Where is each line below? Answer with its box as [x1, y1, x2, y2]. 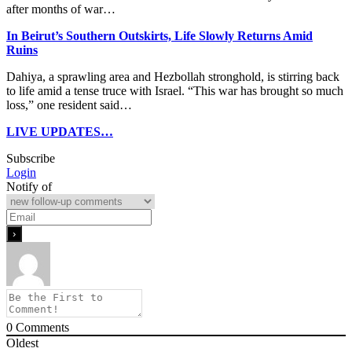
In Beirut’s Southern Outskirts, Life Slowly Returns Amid [6, 29, 313, 43]
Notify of [6, 180, 52, 194]
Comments [13, 321, 69, 335]
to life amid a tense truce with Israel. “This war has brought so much [6, 84, 343, 98]
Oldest [6, 336, 38, 350]
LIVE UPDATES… [6, 125, 113, 139]
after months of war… [6, 2, 115, 16]
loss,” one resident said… [6, 98, 132, 112]
